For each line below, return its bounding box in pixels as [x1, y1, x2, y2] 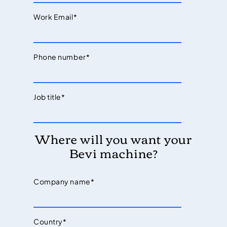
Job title [33, 92, 62, 102]
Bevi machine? [69, 141, 158, 164]
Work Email [33, 12, 73, 22]
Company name [33, 177, 91, 186]
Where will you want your [35, 127, 192, 150]
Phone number [33, 52, 86, 62]
